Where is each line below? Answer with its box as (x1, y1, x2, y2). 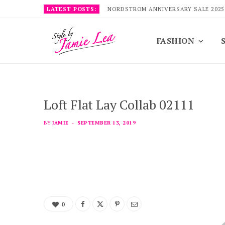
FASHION (157, 35, 195, 46)
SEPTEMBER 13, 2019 (77, 120, 136, 126)
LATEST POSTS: (47, 6, 96, 13)
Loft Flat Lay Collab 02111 (44, 96, 194, 113)
